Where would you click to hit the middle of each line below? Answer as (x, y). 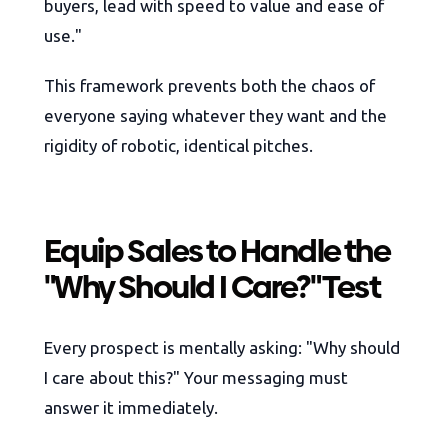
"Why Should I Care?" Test (212, 287)
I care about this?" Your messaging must (196, 378)
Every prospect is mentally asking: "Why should (222, 348)
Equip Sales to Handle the (217, 251)
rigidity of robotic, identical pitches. (178, 146)
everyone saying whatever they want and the (215, 116)
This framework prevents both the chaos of (209, 86)
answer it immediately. (131, 408)
